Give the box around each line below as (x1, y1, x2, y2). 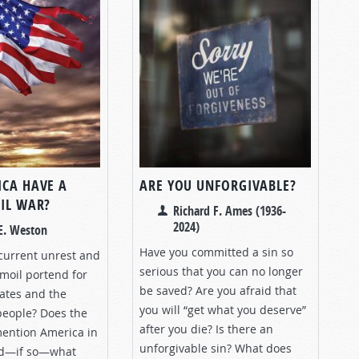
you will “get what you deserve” (139, 301, 306, 317)
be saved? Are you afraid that (139, 282, 296, 298)
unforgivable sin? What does (139, 340, 292, 356)
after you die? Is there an (139, 321, 273, 337)
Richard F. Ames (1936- (173, 201, 286, 220)
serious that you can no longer (139, 263, 303, 279)
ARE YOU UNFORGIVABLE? (139, 175, 296, 196)
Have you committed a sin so (139, 244, 293, 260)
